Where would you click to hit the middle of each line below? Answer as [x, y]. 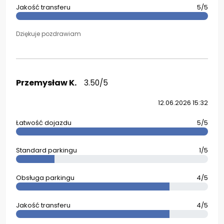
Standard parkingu [46, 150]
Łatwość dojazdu [44, 123]
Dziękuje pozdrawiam [48, 34]
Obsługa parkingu [45, 178]
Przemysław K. [46, 83]
